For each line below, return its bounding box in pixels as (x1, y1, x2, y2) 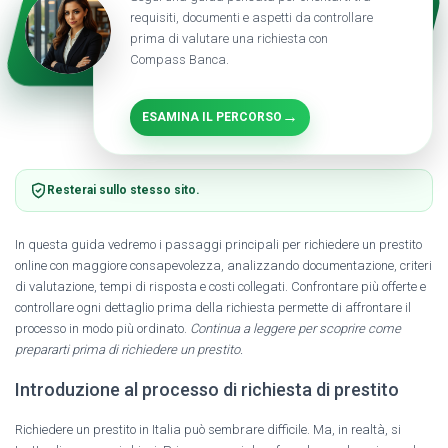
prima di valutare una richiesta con (130, 30, 328, 46)
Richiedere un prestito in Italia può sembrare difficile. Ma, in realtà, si (15, 421, 401, 437)
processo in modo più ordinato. (15, 320, 190, 336)
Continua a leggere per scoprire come (190, 320, 401, 336)
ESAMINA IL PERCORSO (142, 109, 282, 124)
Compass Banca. (130, 51, 229, 67)
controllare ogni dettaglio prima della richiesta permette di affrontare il (15, 299, 411, 315)
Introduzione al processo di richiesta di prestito (15, 378, 399, 400)
